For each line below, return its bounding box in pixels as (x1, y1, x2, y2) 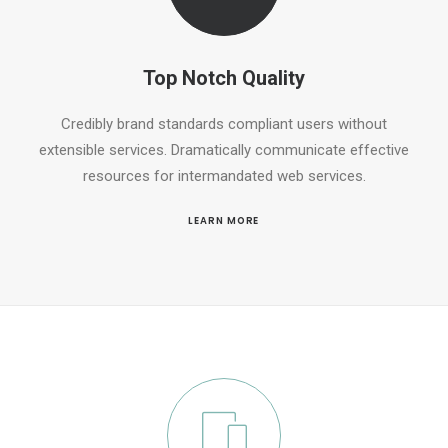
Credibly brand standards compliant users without (61, 114, 387, 133)
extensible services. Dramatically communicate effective (39, 140, 409, 159)
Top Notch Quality (143, 65, 305, 90)
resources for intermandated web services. (82, 166, 366, 185)
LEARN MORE (188, 213, 260, 228)
